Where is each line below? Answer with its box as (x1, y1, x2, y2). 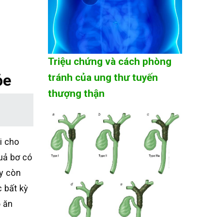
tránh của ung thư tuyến (47, 71, 158, 83)
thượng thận (47, 87, 105, 99)
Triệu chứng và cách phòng (47, 55, 171, 67)
